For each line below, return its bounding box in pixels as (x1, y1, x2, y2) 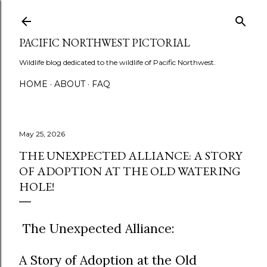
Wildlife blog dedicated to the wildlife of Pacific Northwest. (19, 58, 216, 67)
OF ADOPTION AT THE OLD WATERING (19, 163, 241, 179)
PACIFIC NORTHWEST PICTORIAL (19, 36, 190, 49)
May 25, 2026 (19, 129, 65, 138)
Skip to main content (79, 8, 188, 21)
